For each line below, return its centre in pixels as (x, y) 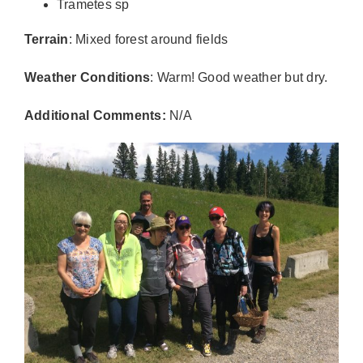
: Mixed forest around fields (148, 40)
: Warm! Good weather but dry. (239, 78)
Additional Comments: (95, 116)
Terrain (47, 40)
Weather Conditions (88, 78)
